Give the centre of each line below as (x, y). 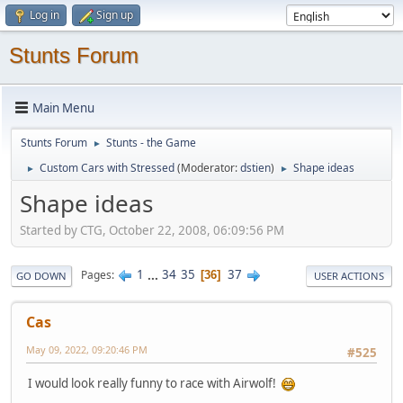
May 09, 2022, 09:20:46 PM (87, 349)
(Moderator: (209, 168)
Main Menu (63, 107)
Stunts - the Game (151, 143)
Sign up (115, 15)
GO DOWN (41, 275)
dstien (255, 168)
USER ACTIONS (349, 275)
